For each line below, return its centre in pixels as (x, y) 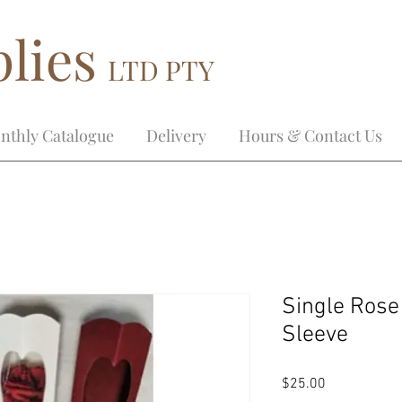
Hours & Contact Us (310, 135)
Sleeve (315, 335)
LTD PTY (161, 70)
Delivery (176, 135)
